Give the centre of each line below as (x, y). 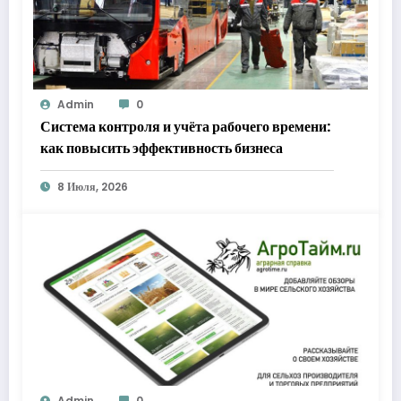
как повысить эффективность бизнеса (162, 148)
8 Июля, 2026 (93, 186)
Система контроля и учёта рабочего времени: (185, 126)
